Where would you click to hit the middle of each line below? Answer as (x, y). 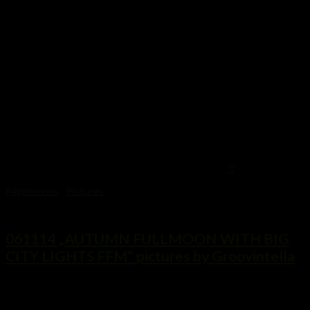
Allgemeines (32, 190)
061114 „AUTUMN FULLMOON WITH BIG (147, 239)
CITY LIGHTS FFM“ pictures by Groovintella (150, 256)
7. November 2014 (45, 212)
